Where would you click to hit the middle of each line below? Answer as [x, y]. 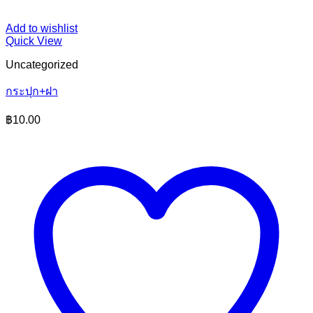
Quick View [34, 41]
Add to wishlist [42, 28]
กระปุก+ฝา [32, 91]
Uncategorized [42, 65]
